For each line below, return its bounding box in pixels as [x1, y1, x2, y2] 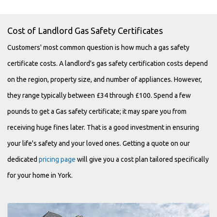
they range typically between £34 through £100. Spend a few [7, 92, 191, 100]
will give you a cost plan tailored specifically [76, 155, 209, 164]
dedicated [7, 155, 39, 164]
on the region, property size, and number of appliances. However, [7, 76, 202, 84]
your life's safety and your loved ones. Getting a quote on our [7, 139, 190, 148]
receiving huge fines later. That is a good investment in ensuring [7, 124, 199, 132]
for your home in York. [7, 171, 73, 180]
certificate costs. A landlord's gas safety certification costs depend [7, 60, 208, 68]
